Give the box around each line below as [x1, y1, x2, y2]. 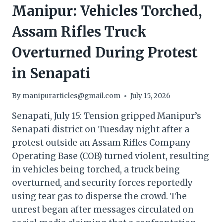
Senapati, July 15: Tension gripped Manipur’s [12, 111, 201, 122]
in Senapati [12, 64, 91, 83]
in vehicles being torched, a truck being [12, 164, 180, 175]
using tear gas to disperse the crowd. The [12, 191, 187, 202]
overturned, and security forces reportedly [12, 177, 193, 189]
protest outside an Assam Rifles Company [12, 137, 191, 149]
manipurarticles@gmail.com [22, 92, 121, 101]
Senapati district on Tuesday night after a [12, 124, 189, 135]
